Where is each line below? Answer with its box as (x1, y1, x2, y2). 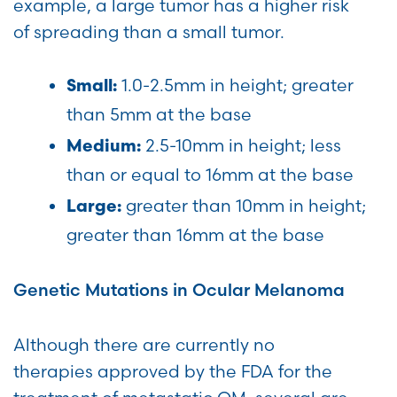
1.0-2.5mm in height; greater (117, 74, 354, 97)
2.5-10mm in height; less (141, 135, 341, 157)
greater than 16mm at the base (66, 224, 324, 246)
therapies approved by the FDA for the (13, 361, 332, 383)
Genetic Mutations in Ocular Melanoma (13, 279, 345, 301)
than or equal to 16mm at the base (66, 164, 354, 186)
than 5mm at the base (66, 104, 252, 126)
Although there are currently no (13, 334, 275, 356)
